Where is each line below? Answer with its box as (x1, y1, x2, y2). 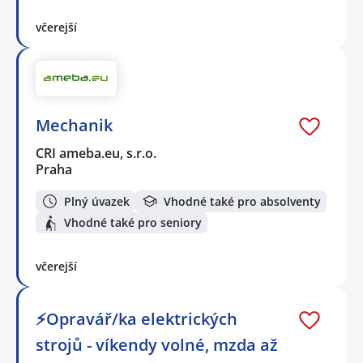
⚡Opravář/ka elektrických (36, 308, 237, 331)
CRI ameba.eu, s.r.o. (36, 144, 158, 163)
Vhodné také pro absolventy (164, 193, 321, 209)
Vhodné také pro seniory (64, 215, 202, 231)
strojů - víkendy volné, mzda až (36, 334, 278, 357)
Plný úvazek (64, 193, 130, 209)
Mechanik (36, 114, 113, 137)
